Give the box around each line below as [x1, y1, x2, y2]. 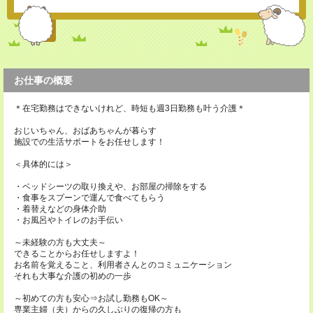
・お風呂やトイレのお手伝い [14, 215, 123, 226]
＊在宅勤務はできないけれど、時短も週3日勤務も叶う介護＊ [14, 103, 245, 114]
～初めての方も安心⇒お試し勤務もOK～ [14, 293, 168, 304]
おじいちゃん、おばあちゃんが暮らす [14, 126, 156, 136]
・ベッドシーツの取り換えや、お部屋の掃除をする [14, 182, 207, 192]
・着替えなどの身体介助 [14, 204, 106, 214]
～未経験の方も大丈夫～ [14, 238, 106, 248]
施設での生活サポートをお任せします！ [14, 137, 165, 147]
